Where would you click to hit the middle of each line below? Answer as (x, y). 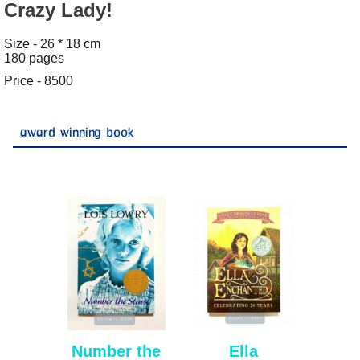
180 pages (34, 58)
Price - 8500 (38, 80)
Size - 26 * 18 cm (52, 43)
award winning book (76, 133)
